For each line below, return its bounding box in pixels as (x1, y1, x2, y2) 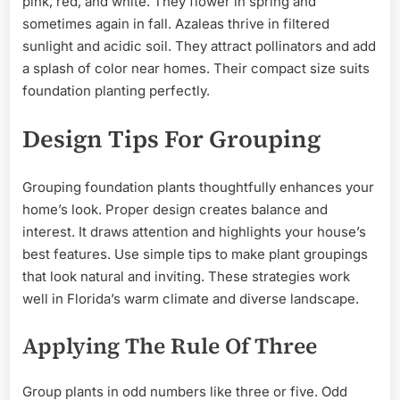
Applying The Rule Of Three (22, 330, 317, 362)
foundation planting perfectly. (22, 81, 210, 99)
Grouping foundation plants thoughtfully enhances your (22, 178, 374, 196)
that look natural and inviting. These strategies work (22, 267, 350, 285)
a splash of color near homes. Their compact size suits (22, 59, 370, 77)
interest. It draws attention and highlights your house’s (22, 222, 366, 240)
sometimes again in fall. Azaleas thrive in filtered (22, 14, 329, 32)
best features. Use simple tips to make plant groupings (22, 245, 368, 262)
